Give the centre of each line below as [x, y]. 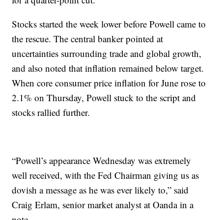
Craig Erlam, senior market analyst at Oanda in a [103, 205]
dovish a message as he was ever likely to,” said [100, 190]
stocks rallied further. [51, 112]
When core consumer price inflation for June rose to [109, 83]
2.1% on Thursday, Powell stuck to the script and [104, 97]
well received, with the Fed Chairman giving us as [106, 175]
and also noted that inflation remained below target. [108, 68]
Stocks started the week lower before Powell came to [109, 24]
